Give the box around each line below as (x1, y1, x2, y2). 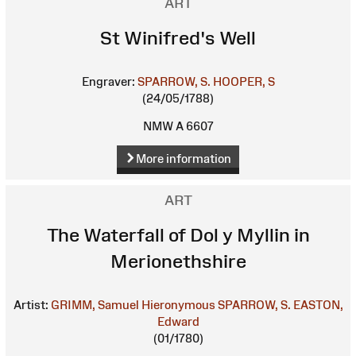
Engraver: (81, 75, 135, 88)
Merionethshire (110, 250, 246, 272)
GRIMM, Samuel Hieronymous (50, 298, 215, 311)
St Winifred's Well (100, 27, 256, 48)
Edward (157, 315, 199, 328)
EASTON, (292, 298, 343, 311)
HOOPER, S (212, 75, 275, 88)
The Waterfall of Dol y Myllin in (46, 224, 310, 246)
